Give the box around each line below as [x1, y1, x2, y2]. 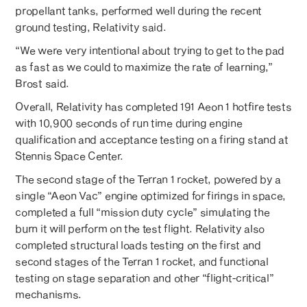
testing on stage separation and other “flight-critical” [15, 271, 274, 284]
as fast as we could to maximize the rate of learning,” [15, 60, 273, 73]
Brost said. [15, 76, 70, 89]
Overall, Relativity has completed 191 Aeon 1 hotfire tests [15, 99, 292, 112]
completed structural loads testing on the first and [15, 238, 261, 251]
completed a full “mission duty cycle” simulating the [15, 205, 270, 218]
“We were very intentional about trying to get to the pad [15, 43, 285, 56]
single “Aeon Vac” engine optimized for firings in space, [15, 188, 286, 201]
